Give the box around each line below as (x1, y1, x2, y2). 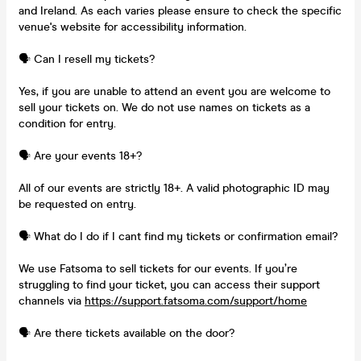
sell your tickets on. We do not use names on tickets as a (19, 100, 310, 114)
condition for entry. (19, 116, 116, 131)
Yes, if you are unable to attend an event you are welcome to (19, 84, 330, 98)
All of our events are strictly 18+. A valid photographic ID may (19, 180, 330, 195)
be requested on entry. (19, 197, 136, 211)
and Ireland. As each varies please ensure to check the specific (19, 3, 342, 18)
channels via (19, 293, 85, 308)
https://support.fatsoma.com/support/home (85, 293, 307, 308)
